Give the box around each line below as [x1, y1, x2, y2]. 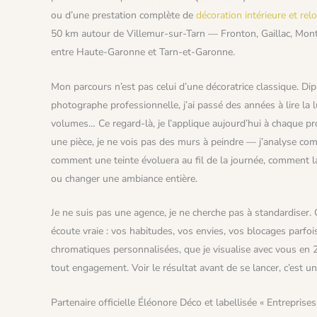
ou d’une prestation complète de [51, 8, 196, 23]
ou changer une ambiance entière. [51, 171, 197, 185]
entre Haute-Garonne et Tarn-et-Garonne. [51, 45, 235, 59]
